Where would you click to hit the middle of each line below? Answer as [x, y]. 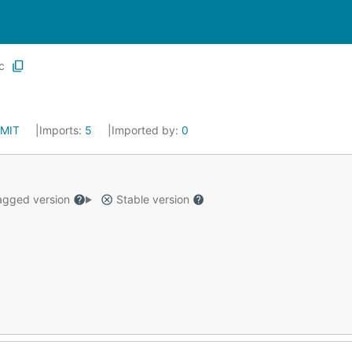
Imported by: [147, 130]
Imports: [62, 130]
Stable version [152, 199]
